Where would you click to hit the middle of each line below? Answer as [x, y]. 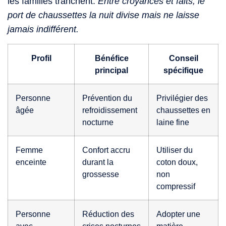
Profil [41, 58]
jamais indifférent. [43, 30]
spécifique [183, 70]
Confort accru [106, 150]
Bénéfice [111, 58]
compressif [176, 186]
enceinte [31, 162]
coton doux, [177, 162]
